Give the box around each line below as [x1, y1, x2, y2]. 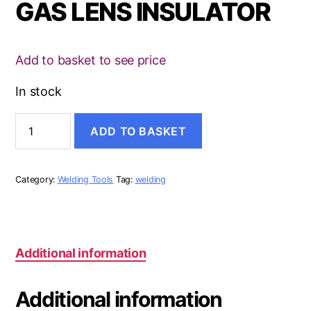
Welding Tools [57, 174, 114, 185]
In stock [15, 84, 62, 99]
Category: [15, 174, 58, 185]
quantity [15, 154, 57, 168]
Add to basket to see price [15, 53, 166, 67]
